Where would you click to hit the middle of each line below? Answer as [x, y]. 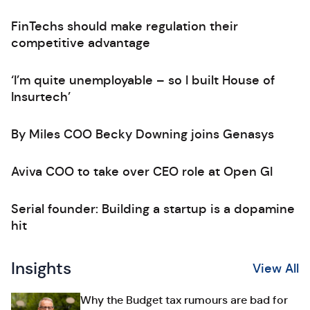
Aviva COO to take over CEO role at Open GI [142, 172]
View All [276, 268]
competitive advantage [81, 43]
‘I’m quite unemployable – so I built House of [143, 80]
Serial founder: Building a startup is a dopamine [153, 209]
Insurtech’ [41, 97]
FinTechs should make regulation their [125, 26]
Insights [41, 268]
